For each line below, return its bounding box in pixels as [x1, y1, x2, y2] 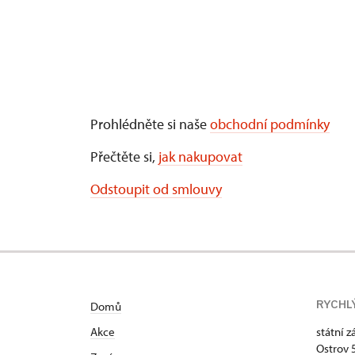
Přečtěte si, [90, 147, 158, 166]
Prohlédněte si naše [90, 114, 210, 133]
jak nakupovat [158, 147, 242, 166]
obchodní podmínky [210, 114, 330, 133]
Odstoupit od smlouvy [90, 179, 222, 198]
